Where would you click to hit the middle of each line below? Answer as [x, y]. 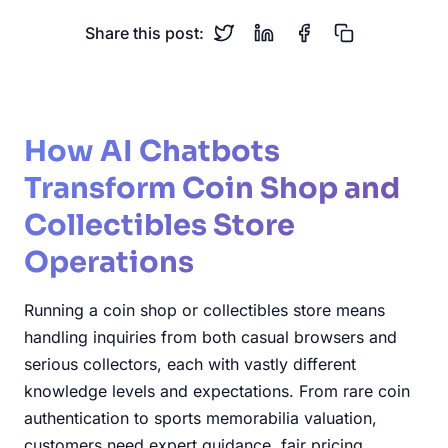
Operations [109, 261]
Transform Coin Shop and [212, 187]
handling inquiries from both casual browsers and [210, 336]
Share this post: [144, 32]
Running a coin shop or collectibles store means [204, 309]
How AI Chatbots [152, 150]
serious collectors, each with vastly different [190, 363]
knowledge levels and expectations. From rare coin [217, 390]
